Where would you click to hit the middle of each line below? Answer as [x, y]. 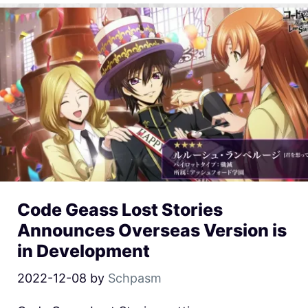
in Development [84, 251]
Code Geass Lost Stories [120, 209]
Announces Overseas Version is [152, 230]
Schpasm [135, 278]
